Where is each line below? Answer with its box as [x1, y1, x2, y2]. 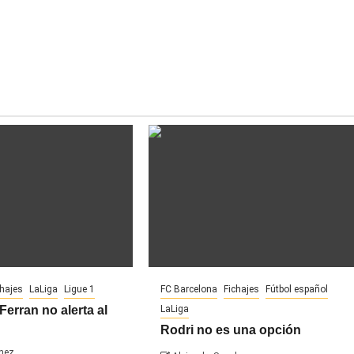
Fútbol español [265, 284, 329, 296]
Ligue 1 [63, 284, 95, 296]
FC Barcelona [160, 284, 218, 296]
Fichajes [224, 284, 260, 296]
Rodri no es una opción [160, 323, 302, 337]
